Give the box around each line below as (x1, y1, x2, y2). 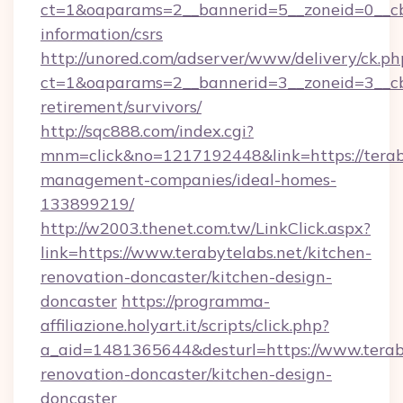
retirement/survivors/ (40, 96, 201, 117)
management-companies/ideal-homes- (40, 169, 336, 190)
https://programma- (121, 291, 270, 311)
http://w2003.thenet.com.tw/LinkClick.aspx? (40, 218, 371, 238)
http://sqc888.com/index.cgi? (40, 121, 254, 141)
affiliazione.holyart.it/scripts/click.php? (40, 315, 329, 336)
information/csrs (40, 23, 163, 44)
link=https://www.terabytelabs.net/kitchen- (40, 242, 372, 263)
